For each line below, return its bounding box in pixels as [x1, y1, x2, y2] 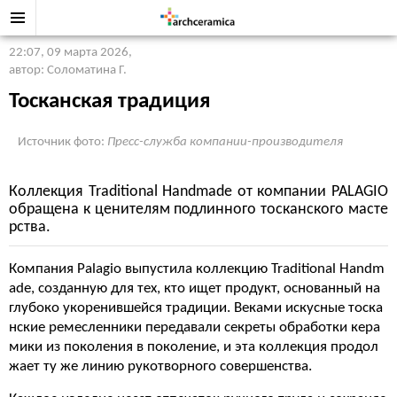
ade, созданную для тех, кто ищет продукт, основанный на [9, 281, 380, 296]
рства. [9, 219, 51, 236]
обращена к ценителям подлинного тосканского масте [9, 201, 388, 218]
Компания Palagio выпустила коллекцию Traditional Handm [9, 261, 385, 276]
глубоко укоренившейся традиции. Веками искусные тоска [9, 300, 383, 315]
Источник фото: [18, 136, 107, 149]
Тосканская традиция [9, 90, 210, 113]
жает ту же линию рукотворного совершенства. [9, 359, 312, 374]
